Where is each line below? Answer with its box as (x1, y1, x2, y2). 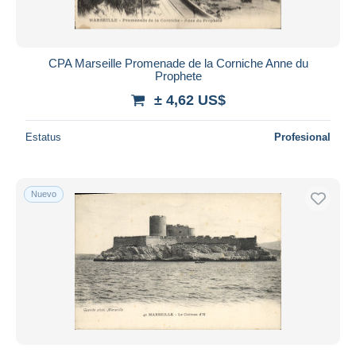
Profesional (274, 130, 331, 143)
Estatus (25, 130, 61, 143)
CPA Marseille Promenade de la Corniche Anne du (48, 56, 308, 70)
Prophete (154, 68, 202, 83)
